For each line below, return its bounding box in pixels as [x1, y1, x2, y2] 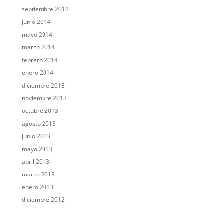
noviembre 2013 [22, 94, 66, 103]
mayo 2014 [22, 30, 52, 39]
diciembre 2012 [22, 196, 65, 204]
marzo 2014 [22, 43, 55, 52]
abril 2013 [22, 157, 49, 166]
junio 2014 [22, 18, 50, 26]
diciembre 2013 [22, 81, 65, 90]
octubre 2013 [22, 107, 58, 115]
